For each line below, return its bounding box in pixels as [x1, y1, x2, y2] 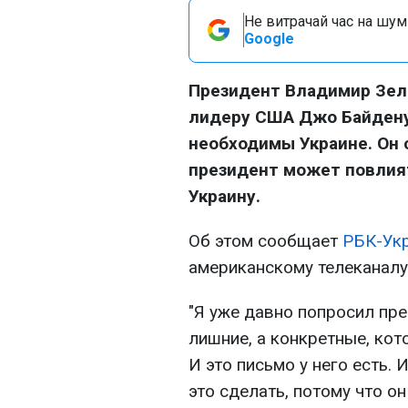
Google [244, 30, 294, 47]
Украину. [189, 186, 260, 207]
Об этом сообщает [189, 230, 342, 251]
